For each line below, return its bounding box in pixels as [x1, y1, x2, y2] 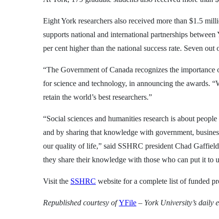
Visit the [43, 176, 70, 185]
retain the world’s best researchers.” [43, 92, 152, 101]
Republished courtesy [43, 198, 109, 207]
